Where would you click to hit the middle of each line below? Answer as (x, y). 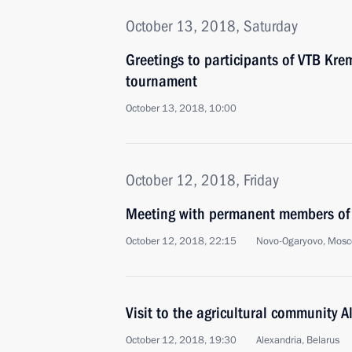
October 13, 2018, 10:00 (181, 108)
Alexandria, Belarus (298, 340)
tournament (161, 81)
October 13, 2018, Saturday (212, 26)
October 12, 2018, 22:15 (181, 241)
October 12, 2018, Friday (202, 180)
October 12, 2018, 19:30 (181, 340)
